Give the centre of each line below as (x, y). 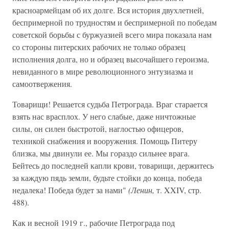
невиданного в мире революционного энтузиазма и (103, 71)
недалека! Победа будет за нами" (70, 190)
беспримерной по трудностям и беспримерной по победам (114, 22)
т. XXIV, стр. (178, 190)
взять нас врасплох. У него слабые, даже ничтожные (104, 116)
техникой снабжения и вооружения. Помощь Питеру (105, 141)
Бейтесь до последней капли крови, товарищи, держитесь (113, 165)
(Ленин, (141, 190)
